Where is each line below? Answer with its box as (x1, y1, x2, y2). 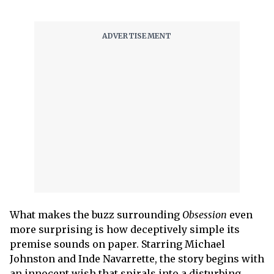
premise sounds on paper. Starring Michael (10, 238, 225, 250)
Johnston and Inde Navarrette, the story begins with (10, 253, 264, 265)
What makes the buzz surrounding (10, 209, 182, 221)
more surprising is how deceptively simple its (10, 223, 240, 235)
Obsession (182, 209, 227, 221)
